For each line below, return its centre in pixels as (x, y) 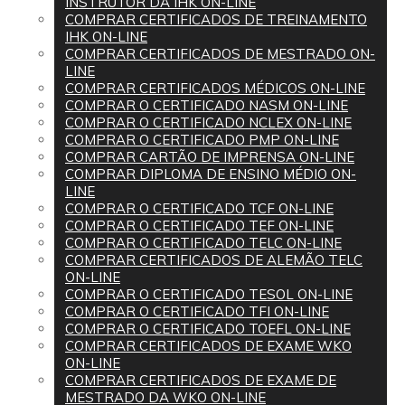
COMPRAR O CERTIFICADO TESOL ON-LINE (209, 294)
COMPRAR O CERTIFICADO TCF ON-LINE (199, 208)
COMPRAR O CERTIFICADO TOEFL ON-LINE (208, 329)
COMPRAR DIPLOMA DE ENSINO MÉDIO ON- (211, 174)
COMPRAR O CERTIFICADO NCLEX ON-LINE (208, 122)
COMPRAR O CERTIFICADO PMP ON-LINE (202, 140)
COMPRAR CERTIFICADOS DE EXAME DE (201, 380)
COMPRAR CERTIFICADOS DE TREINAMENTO (216, 19)
